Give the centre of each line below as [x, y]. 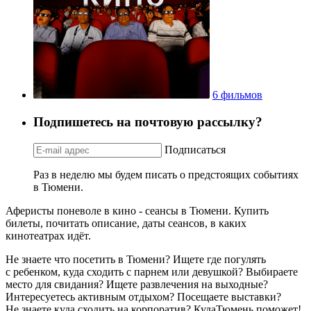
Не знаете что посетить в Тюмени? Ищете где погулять [136, 259]
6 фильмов [237, 95]
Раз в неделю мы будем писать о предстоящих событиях [166, 174]
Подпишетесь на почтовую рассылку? [148, 121]
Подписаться [195, 149]
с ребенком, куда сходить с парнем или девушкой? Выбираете [152, 271]
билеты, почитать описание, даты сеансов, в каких [126, 223]
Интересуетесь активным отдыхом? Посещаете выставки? [143, 296]
